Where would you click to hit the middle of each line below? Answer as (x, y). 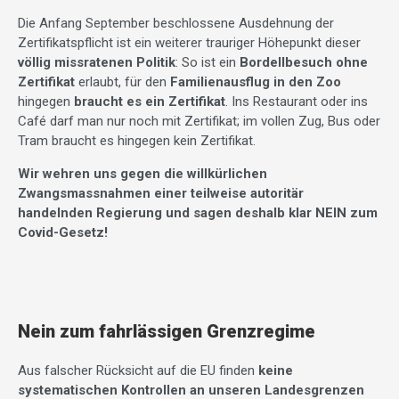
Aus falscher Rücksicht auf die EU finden (138, 370)
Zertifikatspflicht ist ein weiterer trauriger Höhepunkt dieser (189, 42)
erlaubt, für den (122, 81)
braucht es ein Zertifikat (150, 101)
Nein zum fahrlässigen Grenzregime (167, 331)
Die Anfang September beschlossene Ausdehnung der (176, 23)
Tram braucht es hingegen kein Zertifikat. (137, 140)
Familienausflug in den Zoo (256, 81)
